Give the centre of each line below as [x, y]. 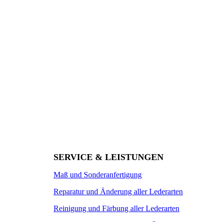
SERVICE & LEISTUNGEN [109, 157]
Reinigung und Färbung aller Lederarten [116, 208]
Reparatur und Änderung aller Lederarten [118, 191]
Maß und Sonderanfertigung [98, 174]
